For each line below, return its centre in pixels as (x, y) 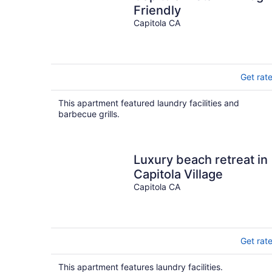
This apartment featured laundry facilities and (149, 103)
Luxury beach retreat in (201, 160)
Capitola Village (178, 174)
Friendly (157, 10)
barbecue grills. (89, 114)
